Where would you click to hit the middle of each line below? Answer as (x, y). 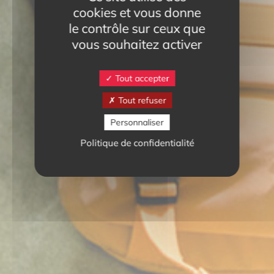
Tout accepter (141, 78)
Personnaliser (137, 122)
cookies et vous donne (137, 12)
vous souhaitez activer (137, 44)
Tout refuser (141, 100)
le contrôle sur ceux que (137, 28)
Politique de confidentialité (137, 143)
